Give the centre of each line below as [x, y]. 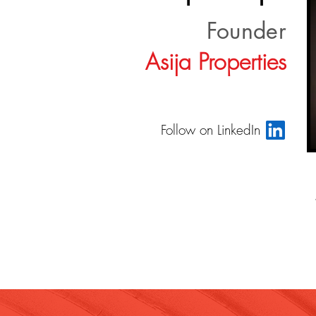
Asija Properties [216, 62]
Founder [246, 31]
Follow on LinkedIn [211, 130]
